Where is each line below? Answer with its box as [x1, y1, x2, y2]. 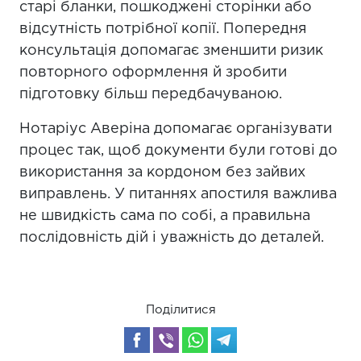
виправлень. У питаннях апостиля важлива [19, 188, 337, 201]
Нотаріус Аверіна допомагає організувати [19, 122, 332, 135]
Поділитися [145, 305, 216, 315]
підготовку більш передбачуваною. [19, 88, 282, 101]
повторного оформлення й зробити [19, 66, 287, 79]
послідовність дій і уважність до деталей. [19, 231, 324, 244]
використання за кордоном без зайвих [19, 166, 305, 179]
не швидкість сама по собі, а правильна [19, 210, 310, 222]
